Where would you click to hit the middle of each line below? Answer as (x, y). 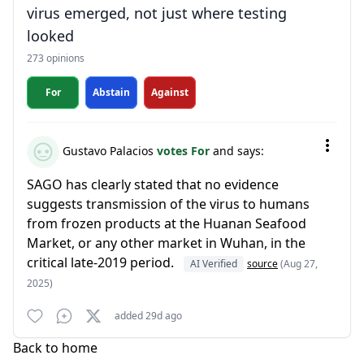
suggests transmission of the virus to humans (168, 204)
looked (50, 36)
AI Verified (214, 264)
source (262, 264)
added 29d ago (148, 316)
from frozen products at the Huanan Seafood (167, 223)
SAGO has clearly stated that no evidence (153, 184)
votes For (185, 150)
